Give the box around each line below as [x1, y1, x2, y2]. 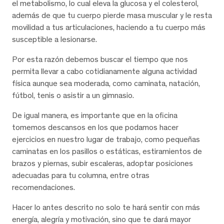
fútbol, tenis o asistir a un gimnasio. [12, 90, 134, 100]
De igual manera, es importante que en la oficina [12, 110, 177, 120]
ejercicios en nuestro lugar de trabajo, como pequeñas [12, 134, 200, 144]
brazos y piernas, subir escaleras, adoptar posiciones [12, 158, 193, 168]
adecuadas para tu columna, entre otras [12, 170, 149, 180]
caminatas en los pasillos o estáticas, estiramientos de [12, 146, 202, 156]
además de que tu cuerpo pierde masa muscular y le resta [12, 10, 212, 20]
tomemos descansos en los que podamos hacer [12, 122, 178, 132]
